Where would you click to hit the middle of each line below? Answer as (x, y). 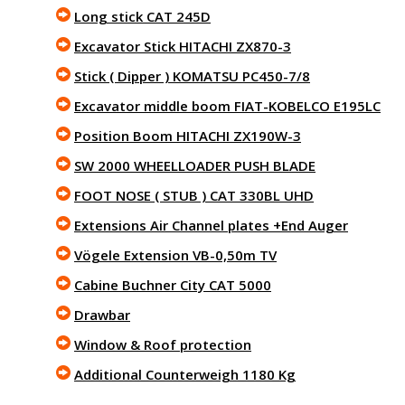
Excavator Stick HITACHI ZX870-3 (183, 46)
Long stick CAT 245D (142, 16)
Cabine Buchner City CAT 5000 (173, 285)
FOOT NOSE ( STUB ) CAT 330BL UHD (194, 195)
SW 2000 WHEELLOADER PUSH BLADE (195, 165)
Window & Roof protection (163, 344)
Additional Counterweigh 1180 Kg (185, 374)
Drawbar (102, 315)
